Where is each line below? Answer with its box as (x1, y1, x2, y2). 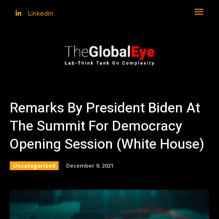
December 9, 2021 (66, 161, 113, 169)
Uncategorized (13, 161, 56, 169)
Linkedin (28, 9, 53, 17)
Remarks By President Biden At (10, 98, 200, 118)
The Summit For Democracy (10, 116, 182, 136)
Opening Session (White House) (10, 134, 204, 154)
